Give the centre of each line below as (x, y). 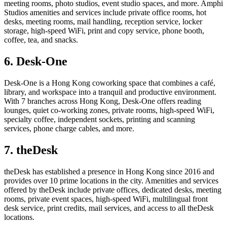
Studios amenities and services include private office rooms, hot (105, 12)
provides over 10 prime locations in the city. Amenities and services (111, 180)
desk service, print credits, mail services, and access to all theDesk (109, 208)
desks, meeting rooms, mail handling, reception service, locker (103, 21)
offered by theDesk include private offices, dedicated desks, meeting (113, 190)
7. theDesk (31, 150)
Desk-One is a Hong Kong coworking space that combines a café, (110, 83)
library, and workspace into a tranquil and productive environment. (110, 92)
